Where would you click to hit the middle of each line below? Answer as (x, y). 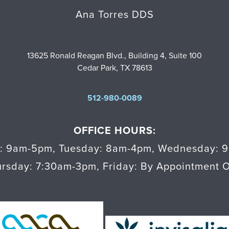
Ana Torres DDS (114, 15)
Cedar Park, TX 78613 (114, 68)
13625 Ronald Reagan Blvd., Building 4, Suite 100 (114, 56)
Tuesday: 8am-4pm (105, 149)
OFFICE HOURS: (114, 131)
